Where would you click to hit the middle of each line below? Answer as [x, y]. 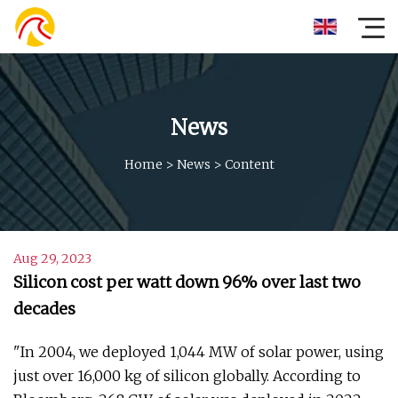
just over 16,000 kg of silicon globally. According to [187, 376]
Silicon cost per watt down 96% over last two [187, 282]
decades [44, 309]
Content [249, 164]
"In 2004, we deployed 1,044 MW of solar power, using [199, 352]
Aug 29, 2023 [52, 259]
